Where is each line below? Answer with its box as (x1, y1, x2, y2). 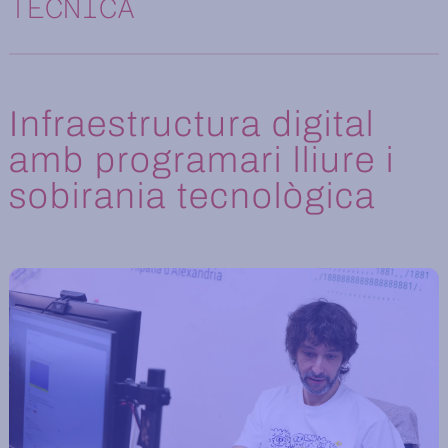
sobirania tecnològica (9, 176, 376, 217)
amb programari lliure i (9, 140, 395, 181)
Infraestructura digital (9, 104, 375, 145)
